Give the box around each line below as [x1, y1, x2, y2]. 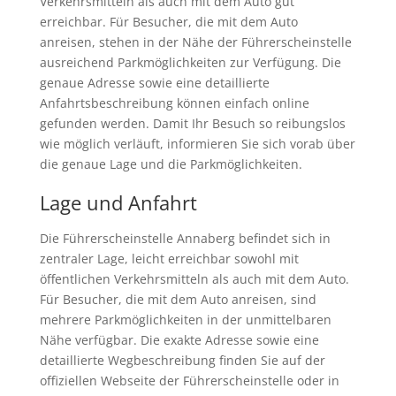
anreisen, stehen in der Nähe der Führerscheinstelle [39, 34, 352, 51]
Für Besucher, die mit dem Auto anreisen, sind [39, 291, 316, 308]
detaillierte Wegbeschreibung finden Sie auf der [39, 352, 325, 369]
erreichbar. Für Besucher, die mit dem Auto [39, 13, 298, 31]
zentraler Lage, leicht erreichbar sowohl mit [39, 250, 299, 268]
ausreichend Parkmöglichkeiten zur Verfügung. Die [39, 54, 341, 72]
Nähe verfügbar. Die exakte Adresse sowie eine [39, 331, 319, 349]
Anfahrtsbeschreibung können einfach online [39, 95, 309, 112]
